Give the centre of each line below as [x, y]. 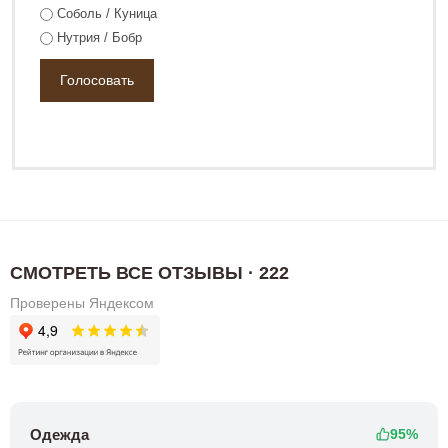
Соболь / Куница [107, 14]
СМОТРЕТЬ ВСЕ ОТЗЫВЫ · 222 [149, 273]
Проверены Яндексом [82, 303]
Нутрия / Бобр [99, 38]
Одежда [59, 434]
